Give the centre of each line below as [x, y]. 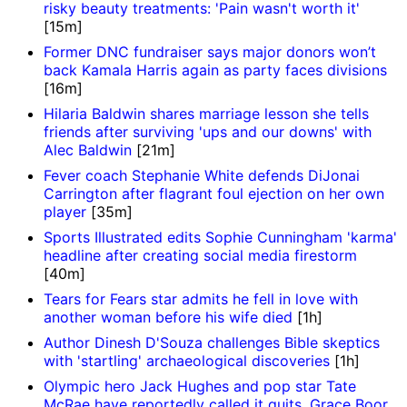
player [65, 211]
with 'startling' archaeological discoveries [187, 360]
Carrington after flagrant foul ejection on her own [214, 193]
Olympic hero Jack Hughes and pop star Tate [200, 386]
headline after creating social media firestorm [200, 255]
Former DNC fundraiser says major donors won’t [210, 51]
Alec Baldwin [88, 149]
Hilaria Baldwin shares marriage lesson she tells [206, 113]
